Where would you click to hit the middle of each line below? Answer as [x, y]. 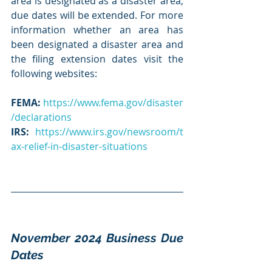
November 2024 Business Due [97, 238]
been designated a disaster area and [97, 45]
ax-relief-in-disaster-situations [79, 147]
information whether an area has [97, 30]
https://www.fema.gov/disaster [113, 103]
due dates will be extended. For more [97, 15]
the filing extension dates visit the [97, 59]
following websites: [54, 74]
